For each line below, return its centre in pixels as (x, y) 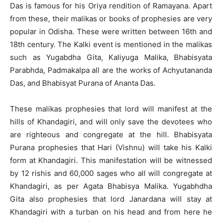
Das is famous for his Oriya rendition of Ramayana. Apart (111, 6)
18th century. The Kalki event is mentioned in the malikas (111, 45)
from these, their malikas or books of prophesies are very (111, 19)
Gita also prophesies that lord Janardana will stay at (111, 199)
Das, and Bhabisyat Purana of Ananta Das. (83, 83)
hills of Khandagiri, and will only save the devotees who (111, 122)
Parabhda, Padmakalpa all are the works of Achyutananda (111, 70)
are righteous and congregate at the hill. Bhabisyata (111, 135)
